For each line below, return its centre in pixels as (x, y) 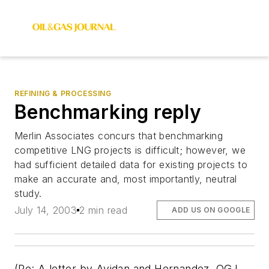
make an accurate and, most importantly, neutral (126, 179)
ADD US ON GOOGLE (211, 210)
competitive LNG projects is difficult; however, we (130, 150)
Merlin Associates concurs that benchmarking (119, 136)
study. (28, 193)
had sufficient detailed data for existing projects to (131, 165)
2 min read (104, 210)
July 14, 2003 (46, 210)
